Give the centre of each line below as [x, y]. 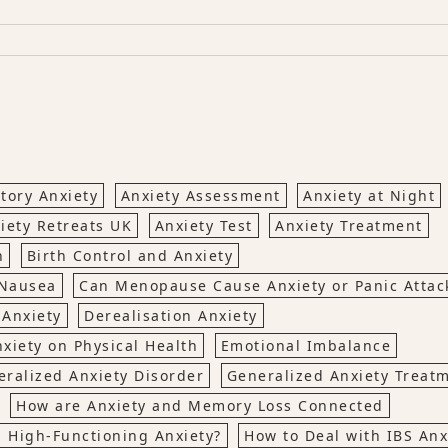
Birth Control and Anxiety [129, 256]
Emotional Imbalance [305, 346]
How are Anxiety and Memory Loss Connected [200, 406]
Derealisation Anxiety [171, 316]
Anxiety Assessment [200, 196]
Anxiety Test [203, 226]
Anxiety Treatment [349, 226]
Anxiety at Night [369, 196]
